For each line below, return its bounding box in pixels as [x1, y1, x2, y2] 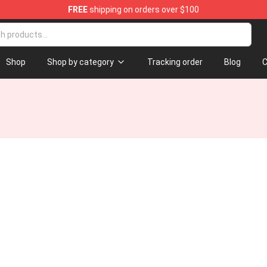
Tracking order [147, 57, 203, 67]
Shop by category [46, 57, 114, 67]
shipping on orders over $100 [88, 5, 199, 14]
